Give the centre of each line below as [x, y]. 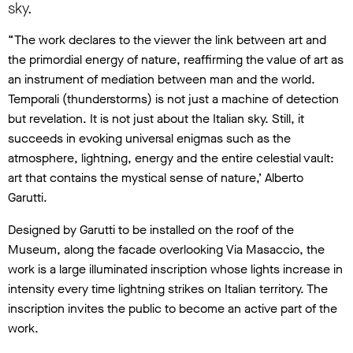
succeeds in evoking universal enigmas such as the [149, 139]
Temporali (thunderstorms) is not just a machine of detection [173, 99]
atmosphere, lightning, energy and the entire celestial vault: [171, 158]
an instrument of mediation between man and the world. [162, 80]
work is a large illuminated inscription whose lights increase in [175, 269]
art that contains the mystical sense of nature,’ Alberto [156, 178]
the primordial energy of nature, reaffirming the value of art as [176, 60]
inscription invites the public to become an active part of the [173, 309]
